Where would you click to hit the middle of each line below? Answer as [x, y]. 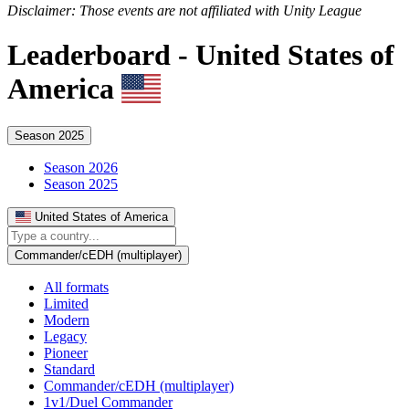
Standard [69, 369]
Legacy [65, 336]
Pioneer [66, 352]
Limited [66, 303]
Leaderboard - [101, 55]
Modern [67, 320]
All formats [76, 287]
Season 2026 [81, 167]
